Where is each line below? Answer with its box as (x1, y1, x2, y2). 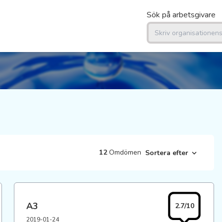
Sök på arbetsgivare (147, 9, 216, 20)
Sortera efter (145, 148, 188, 158)
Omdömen (109, 148, 141, 157)
